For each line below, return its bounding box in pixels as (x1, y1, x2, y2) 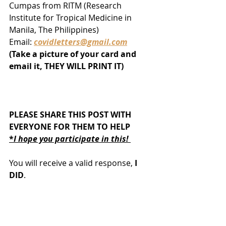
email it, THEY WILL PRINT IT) (9, 61, 124, 72)
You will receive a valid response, (9, 157, 133, 169)
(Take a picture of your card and (9, 48, 138, 60)
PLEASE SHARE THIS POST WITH (9, 109, 133, 121)
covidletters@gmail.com (34, 36, 127, 48)
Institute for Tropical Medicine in (9, 12, 134, 24)
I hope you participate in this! (14, 133, 131, 145)
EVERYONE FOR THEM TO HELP (9, 121, 130, 133)
